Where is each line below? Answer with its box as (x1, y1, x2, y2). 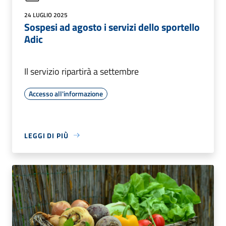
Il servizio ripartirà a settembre (24, 64, 139, 78)
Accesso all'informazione (29, 88, 103, 99)
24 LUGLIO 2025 (24, 10, 68, 20)
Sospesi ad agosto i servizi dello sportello (24, 19, 200, 35)
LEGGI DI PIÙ (24, 130, 69, 141)
